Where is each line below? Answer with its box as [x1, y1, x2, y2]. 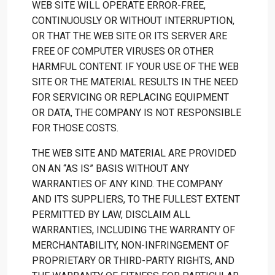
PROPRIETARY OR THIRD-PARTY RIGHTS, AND [32, 255, 234, 266]
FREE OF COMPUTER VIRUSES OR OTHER [32, 45, 214, 57]
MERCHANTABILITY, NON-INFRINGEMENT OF [32, 239, 229, 251]
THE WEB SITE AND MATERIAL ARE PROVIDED [32, 147, 236, 159]
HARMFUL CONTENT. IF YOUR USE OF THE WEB [32, 61, 239, 72]
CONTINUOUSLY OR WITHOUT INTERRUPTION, [32, 15, 234, 26]
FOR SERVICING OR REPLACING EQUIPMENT [32, 91, 229, 103]
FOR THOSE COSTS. [32, 122, 118, 134]
